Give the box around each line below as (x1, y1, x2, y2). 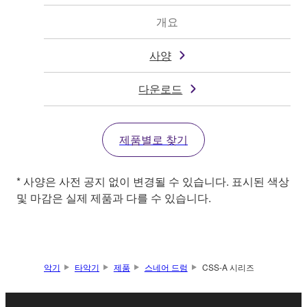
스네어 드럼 (144, 261, 188, 273)
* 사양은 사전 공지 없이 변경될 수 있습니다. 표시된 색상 (16, 173, 289, 190)
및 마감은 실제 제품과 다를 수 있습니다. (16, 190, 211, 206)
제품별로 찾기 (119, 132, 188, 148)
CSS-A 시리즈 (201, 261, 254, 273)
